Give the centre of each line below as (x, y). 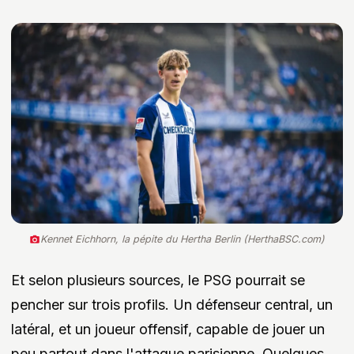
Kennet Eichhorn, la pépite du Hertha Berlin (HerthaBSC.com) (183, 239)
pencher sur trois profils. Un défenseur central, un (172, 305)
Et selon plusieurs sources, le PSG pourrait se (158, 281)
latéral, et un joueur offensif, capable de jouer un (168, 330)
